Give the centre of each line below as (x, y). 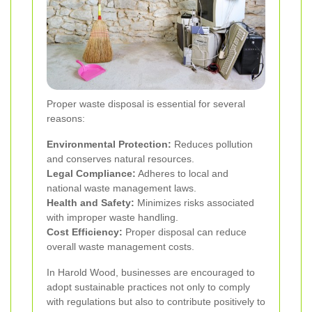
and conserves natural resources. (120, 159)
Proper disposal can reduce (185, 232)
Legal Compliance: (91, 174)
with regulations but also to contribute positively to (156, 302)
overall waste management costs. (120, 247)
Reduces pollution (212, 145)
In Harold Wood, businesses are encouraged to (151, 273)
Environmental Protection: (109, 145)
